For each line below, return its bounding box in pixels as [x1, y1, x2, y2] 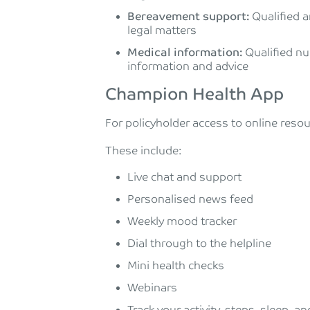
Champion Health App [105, 85, 284, 104]
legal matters [127, 24, 197, 37]
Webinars [127, 282, 177, 295]
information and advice [127, 60, 248, 73]
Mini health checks [127, 259, 224, 273]
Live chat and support [127, 171, 241, 184]
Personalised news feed [127, 193, 253, 206]
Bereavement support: [127, 10, 249, 24]
